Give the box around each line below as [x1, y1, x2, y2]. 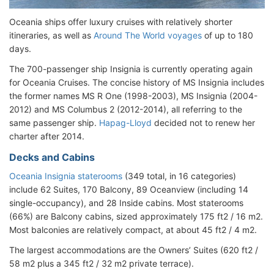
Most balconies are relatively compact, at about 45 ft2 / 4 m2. [9, 224, 257, 235]
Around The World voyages [94, 29, 202, 40]
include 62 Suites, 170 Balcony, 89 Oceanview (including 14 [9, 183, 248, 194]
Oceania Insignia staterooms [9, 170, 122, 181]
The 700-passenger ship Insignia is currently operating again [9, 63, 253, 74]
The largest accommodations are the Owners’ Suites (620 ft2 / [9, 244, 258, 255]
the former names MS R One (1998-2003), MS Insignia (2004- [9, 90, 257, 101]
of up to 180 [202, 29, 253, 40]
